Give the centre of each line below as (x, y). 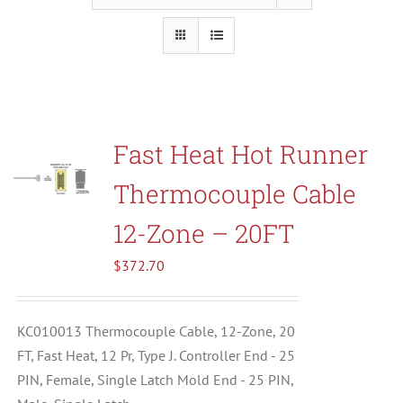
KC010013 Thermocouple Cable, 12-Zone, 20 (156, 331)
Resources (56, 45)
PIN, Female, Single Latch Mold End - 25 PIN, (155, 379)
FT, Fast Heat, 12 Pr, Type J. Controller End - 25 (156, 355)
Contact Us (57, 164)
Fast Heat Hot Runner (240, 154)
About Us (51, 104)
